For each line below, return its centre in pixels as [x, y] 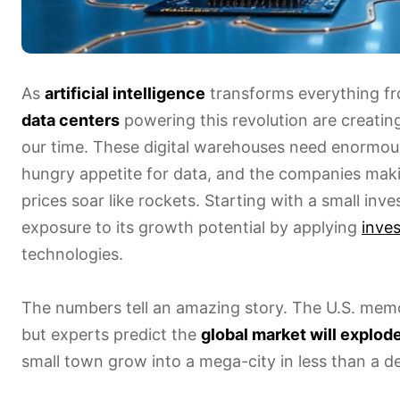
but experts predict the [111, 334]
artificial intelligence [125, 93]
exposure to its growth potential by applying [192, 227]
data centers [71, 120]
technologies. [72, 254]
